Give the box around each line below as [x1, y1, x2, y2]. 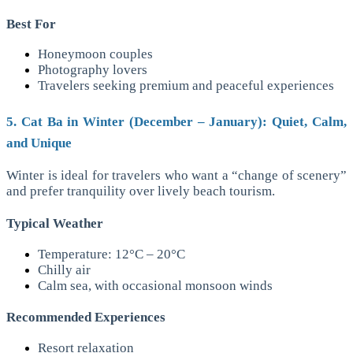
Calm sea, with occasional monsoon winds [38, 277, 273, 293]
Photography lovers [38, 62, 147, 78]
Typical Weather [6, 215, 103, 231]
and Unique [6, 136, 72, 151]
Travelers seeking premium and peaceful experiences [38, 78, 334, 94]
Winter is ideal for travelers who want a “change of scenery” [6, 168, 347, 184]
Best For [6, 16, 56, 32]
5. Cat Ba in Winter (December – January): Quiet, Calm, [6, 114, 347, 130]
